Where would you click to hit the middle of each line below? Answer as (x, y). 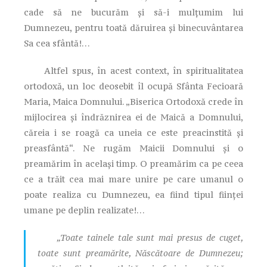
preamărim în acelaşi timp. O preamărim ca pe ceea (133, 163)
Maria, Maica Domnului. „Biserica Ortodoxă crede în (133, 101)
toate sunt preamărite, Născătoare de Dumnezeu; (140, 253)
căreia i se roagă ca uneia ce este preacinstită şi (133, 132)
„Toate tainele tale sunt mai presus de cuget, (140, 237)
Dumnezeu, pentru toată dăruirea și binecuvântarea (133, 27)
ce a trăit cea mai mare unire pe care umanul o (133, 179)
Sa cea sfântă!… (57, 43)
